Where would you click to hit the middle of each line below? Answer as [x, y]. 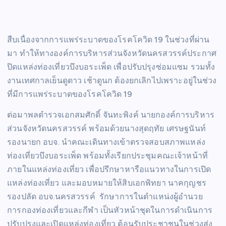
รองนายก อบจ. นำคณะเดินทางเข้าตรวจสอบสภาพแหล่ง [106, 142]
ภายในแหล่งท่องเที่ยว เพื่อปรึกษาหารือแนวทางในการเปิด [109, 169]
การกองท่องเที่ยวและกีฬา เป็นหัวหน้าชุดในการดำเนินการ [110, 210]
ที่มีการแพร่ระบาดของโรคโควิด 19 [70, 94]
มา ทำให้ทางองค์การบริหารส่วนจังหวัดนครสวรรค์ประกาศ [112, 53]
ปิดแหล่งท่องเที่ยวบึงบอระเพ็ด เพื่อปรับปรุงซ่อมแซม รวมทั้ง [111, 67]
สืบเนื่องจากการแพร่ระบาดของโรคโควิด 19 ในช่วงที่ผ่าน [108, 40]
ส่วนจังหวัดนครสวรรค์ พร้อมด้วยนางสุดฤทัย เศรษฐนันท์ [106, 129]
